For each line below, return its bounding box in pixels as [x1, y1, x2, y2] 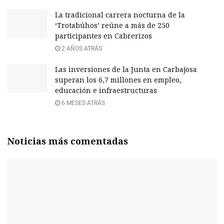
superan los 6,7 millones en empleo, [55, 74, 181, 84]
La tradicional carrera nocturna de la [55, 9, 185, 19]
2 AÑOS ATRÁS [60, 44, 102, 52]
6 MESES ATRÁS [60, 99, 105, 106]
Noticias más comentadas [7, 134, 128, 147]
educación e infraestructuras [55, 85, 157, 95]
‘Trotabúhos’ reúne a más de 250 [55, 20, 169, 30]
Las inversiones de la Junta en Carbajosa [55, 64, 197, 74]
